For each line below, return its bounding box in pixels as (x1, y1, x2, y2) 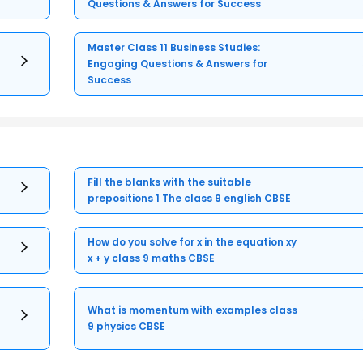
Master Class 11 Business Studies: (88, 40, 261, 54)
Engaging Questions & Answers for (88, 56, 268, 70)
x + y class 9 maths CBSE (88, 250, 216, 265)
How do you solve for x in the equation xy (88, 234, 297, 249)
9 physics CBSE (88, 318, 166, 333)
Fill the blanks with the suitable (88, 174, 252, 189)
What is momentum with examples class (88, 302, 298, 317)
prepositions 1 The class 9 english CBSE (88, 190, 292, 205)
